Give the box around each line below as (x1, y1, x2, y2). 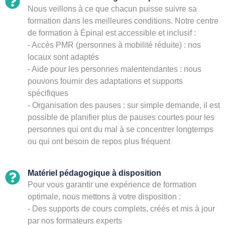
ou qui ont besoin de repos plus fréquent (28, 137, 170, 146)
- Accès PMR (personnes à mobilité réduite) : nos (28, 40, 201, 49)
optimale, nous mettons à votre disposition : (28, 192, 181, 201)
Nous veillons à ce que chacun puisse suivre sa (28, 4, 197, 13)
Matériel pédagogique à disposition (28, 168, 161, 177)
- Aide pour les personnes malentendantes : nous (28, 64, 201, 73)
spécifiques (28, 88, 68, 97)
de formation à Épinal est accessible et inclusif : (28, 28, 196, 37)
